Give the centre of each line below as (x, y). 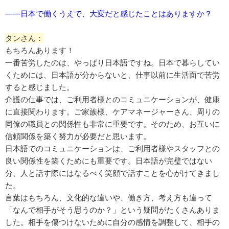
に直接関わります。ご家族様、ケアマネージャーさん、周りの (112, 112)
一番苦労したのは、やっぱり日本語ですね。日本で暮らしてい (112, 63)
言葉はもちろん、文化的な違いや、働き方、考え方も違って (109, 198)
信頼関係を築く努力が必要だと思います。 (78, 136)
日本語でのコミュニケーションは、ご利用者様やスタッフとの (112, 148)
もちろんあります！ (40, 50)
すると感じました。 (40, 87)
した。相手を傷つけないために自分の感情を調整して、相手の (112, 222)
